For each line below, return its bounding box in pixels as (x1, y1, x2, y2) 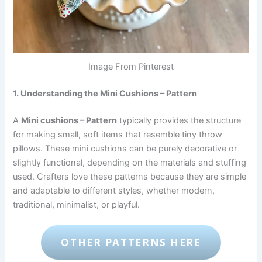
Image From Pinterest (88, 61, 174, 73)
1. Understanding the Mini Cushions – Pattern (13, 88, 198, 99)
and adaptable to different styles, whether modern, (13, 185, 215, 196)
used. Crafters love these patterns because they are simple (13, 171, 247, 182)
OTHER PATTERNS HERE (61, 236, 201, 250)
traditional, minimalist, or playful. (13, 199, 140, 210)
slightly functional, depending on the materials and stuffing (13, 157, 247, 168)
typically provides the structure (117, 115, 242, 126)
